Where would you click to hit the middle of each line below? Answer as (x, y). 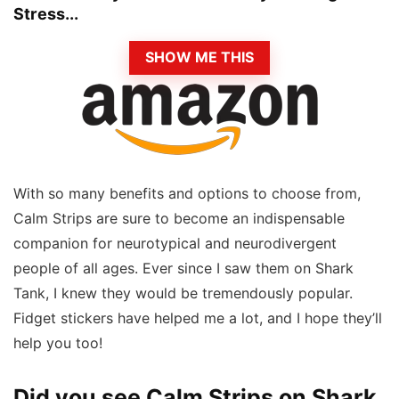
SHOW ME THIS (199, 58)
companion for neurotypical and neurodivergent (175, 243)
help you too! (58, 343)
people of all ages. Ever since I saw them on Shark (183, 268)
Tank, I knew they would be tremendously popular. (183, 293)
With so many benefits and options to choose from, (187, 193)
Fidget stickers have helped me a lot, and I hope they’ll (198, 318)
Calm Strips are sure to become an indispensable (179, 218)
